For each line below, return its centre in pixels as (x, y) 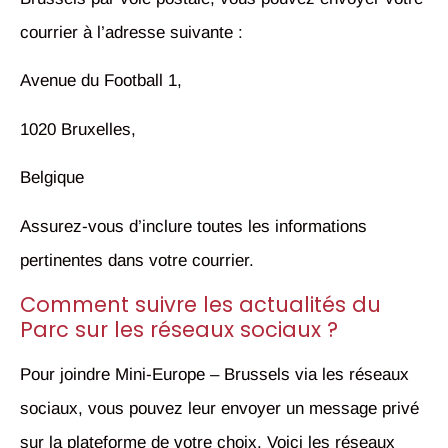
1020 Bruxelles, (80, 129)
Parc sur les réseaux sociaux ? (179, 329)
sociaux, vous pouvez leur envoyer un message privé (219, 408)
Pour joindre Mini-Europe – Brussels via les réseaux (214, 374)
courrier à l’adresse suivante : (131, 32)
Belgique (52, 178)
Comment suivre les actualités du (200, 304)
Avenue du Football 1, (103, 81)
